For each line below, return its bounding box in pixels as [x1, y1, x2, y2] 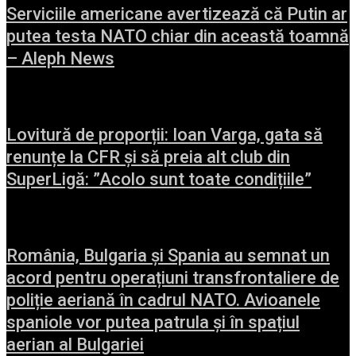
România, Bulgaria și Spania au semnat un [6, 245, 330, 265]
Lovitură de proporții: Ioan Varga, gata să [6, 124, 323, 145]
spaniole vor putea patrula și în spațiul [6, 311, 300, 332]
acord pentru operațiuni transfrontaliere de [6, 267, 339, 288]
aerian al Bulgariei [6, 334, 144, 354]
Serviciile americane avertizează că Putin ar [6, 3, 347, 24]
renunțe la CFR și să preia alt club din [6, 146, 290, 167]
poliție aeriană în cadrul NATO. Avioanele [6, 289, 320, 310]
